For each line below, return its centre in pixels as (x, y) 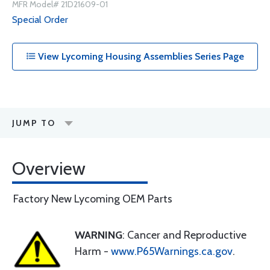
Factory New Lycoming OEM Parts (93, 199)
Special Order (40, 20)
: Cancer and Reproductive (184, 235)
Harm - (93, 251)
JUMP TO (34, 123)
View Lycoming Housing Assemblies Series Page (140, 56)
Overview (49, 168)
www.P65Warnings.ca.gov (172, 251)
